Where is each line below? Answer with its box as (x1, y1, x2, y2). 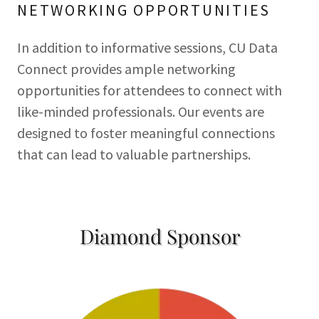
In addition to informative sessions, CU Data (17, 38, 278, 56)
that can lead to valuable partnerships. (17, 145, 251, 163)
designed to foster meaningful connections (17, 124, 275, 142)
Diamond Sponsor (79, 223, 240, 249)
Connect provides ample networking (17, 60, 236, 78)
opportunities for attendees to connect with (17, 81, 282, 99)
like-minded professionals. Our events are (17, 103, 264, 120)
